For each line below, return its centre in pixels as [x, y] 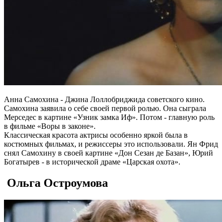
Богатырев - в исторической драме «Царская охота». [92, 162]
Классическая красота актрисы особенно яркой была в [96, 135]
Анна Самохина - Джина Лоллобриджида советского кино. [104, 100]
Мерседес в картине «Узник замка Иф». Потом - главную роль [109, 117]
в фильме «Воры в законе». [50, 126]
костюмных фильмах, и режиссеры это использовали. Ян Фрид [111, 144]
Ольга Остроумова [56, 183]
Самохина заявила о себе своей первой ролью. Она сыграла [105, 109]
